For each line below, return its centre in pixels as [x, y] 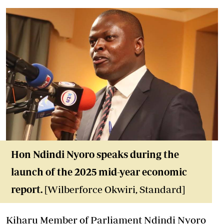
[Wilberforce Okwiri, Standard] [115, 189]
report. [27, 189]
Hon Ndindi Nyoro [53, 154]
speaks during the [137, 154]
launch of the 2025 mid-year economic [99, 172]
